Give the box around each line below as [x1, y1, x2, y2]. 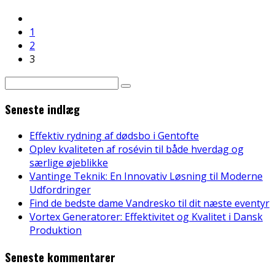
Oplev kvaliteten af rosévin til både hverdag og [29, 142, 244, 156]
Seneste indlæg [5, 101, 80, 118]
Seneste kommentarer [5, 248, 115, 265]
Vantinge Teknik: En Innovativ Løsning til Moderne [29, 169, 263, 183]
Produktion [29, 223, 82, 237]
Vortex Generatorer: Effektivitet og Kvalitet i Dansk [29, 209, 263, 223]
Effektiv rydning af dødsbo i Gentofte [29, 128, 199, 142]
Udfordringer [29, 182, 91, 196]
